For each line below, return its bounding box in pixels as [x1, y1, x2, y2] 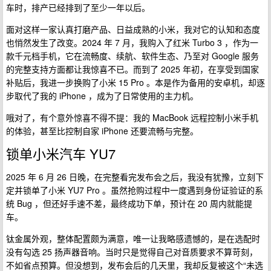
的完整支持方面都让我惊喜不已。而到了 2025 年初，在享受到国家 [6, 63, 259, 75]
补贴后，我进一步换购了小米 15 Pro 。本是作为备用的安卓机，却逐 [6, 76, 265, 88]
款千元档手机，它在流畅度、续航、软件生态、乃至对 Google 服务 [6, 50, 259, 62]
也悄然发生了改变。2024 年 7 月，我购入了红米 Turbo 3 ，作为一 [6, 36, 258, 48]
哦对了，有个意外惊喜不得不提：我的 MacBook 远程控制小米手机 [6, 111, 258, 123]
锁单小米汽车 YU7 [6, 144, 116, 163]
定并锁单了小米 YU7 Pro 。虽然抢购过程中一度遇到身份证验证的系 [6, 184, 263, 196]
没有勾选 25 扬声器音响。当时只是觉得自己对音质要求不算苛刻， [6, 246, 258, 258]
